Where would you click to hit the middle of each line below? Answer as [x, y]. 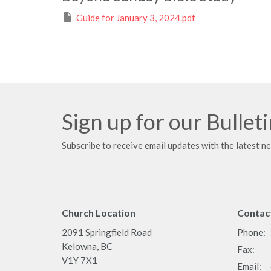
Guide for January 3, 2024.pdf [136, 18]
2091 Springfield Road [107, 233]
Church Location [99, 212]
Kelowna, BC [87, 247]
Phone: [251, 233]
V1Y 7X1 [80, 260]
